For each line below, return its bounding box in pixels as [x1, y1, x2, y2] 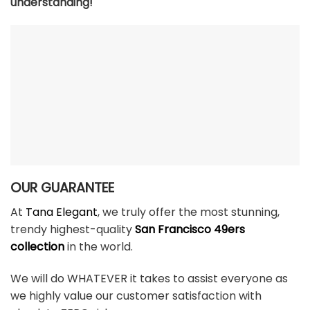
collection [10, 238, 64, 255]
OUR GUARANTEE [10, 179, 114, 198]
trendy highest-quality [10, 221, 135, 237]
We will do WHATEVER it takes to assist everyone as [10, 270, 288, 286]
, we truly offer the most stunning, [98, 203, 280, 220]
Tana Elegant [26, 203, 98, 220]
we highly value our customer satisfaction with [10, 287, 262, 304]
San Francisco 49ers [135, 221, 245, 237]
